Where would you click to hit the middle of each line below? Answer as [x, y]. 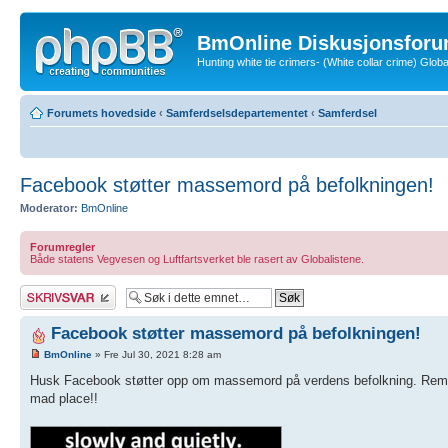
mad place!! [64, 399]
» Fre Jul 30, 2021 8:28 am [156, 355]
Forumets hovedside [101, 112]
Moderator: [49, 207]
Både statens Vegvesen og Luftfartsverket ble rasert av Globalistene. [197, 259]
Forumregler [62, 247]
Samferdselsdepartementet [237, 112]
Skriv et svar [51, 291]
